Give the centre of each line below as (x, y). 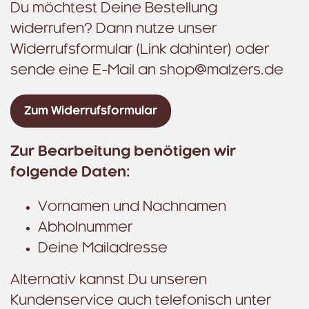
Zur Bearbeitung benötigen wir (123, 152)
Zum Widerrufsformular (91, 111)
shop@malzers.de (221, 70)
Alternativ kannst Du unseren (109, 280)
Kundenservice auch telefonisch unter (141, 301)
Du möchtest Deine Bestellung (114, 8)
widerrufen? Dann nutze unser (113, 29)
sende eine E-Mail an (85, 70)
